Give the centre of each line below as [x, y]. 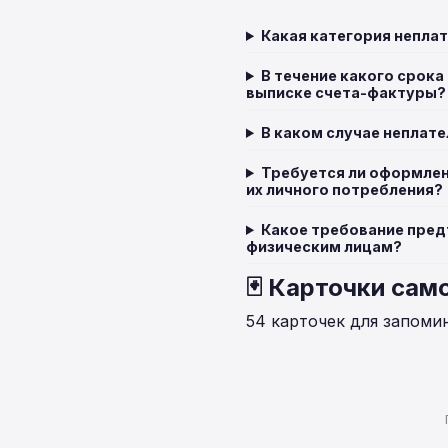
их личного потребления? [344, 189]
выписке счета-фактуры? [346, 92]
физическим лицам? [324, 246]
